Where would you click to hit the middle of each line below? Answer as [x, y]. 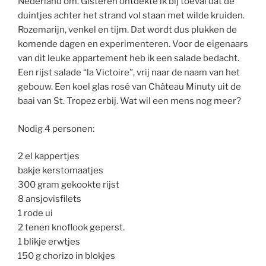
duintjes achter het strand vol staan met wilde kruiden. [131, 16]
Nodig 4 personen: [56, 129]
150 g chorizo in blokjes [66, 256]
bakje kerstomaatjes [61, 171]
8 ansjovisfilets [50, 199]
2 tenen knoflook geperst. [71, 228]
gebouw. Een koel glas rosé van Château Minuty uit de [129, 87]
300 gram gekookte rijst [69, 185]
